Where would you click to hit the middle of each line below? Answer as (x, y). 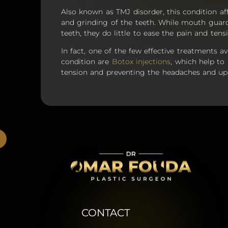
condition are (87, 62)
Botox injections (141, 62)
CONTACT (106, 212)
